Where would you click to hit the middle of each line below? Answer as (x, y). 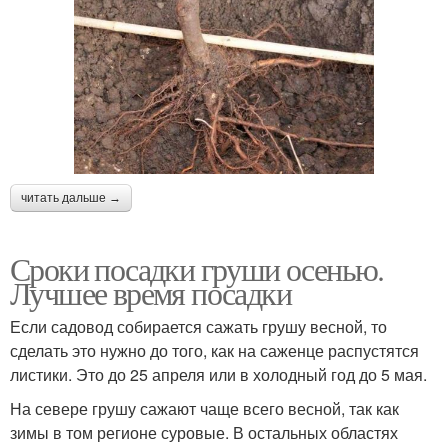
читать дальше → (71, 197)
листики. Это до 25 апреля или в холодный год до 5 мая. (218, 374)
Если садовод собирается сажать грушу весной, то (198, 326)
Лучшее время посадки (150, 292)
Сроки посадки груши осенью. (197, 268)
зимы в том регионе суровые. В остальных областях (204, 432)
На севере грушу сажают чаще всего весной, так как (204, 408)
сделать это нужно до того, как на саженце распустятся (214, 350)
